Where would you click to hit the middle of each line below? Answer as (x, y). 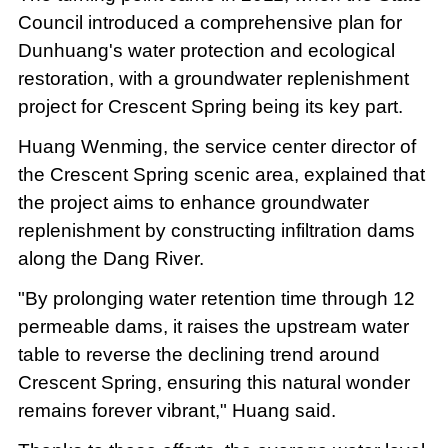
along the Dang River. (110, 258)
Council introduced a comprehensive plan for (209, 22)
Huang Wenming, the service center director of (216, 146)
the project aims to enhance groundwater (193, 202)
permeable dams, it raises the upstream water (213, 326)
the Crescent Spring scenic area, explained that (221, 174)
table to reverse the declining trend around (198, 354)
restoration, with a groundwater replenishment (213, 78)
